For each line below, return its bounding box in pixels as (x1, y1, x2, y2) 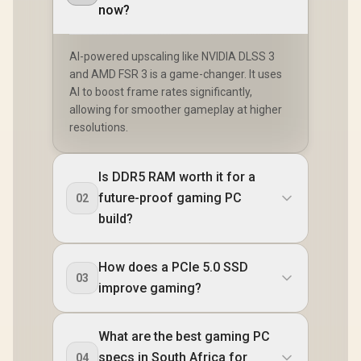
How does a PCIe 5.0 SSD (98, 259, 248, 275)
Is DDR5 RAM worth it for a (98, 169, 255, 185)
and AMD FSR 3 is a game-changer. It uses (69, 68, 282, 81)
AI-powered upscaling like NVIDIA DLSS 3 (69, 50, 275, 63)
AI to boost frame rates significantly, (69, 85, 252, 98)
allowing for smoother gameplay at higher (69, 103, 282, 116)
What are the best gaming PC (98, 329, 270, 344)
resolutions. (69, 121, 128, 134)
